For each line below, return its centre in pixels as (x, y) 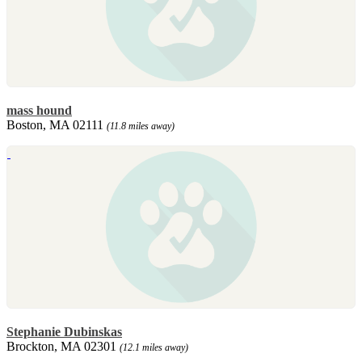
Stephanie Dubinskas (64, 331)
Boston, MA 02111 (57, 124)
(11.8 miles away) (141, 126)
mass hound (39, 110)
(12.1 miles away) (154, 347)
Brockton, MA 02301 (63, 346)
